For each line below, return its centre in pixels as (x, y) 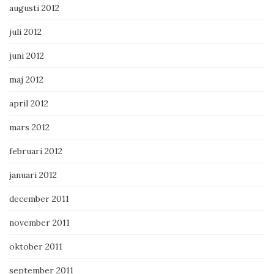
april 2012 (29, 104)
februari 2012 (36, 151)
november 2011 (39, 223)
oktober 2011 (36, 247)
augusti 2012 (34, 8)
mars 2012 (29, 128)
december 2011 (39, 199)
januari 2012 (33, 175)
